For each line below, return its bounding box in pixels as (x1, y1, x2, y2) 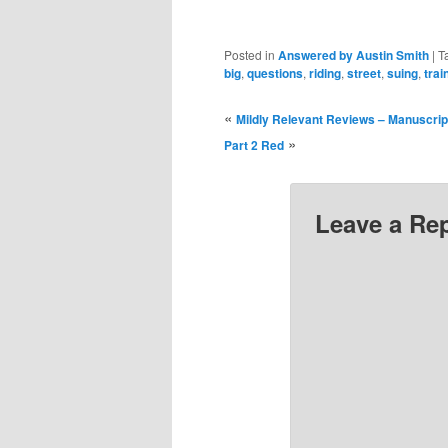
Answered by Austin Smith (278, 46, 430, 65)
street (347, 64, 382, 83)
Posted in (224, 46, 276, 64)
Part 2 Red (224, 136, 285, 155)
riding (309, 64, 342, 83)
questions (247, 64, 304, 83)
